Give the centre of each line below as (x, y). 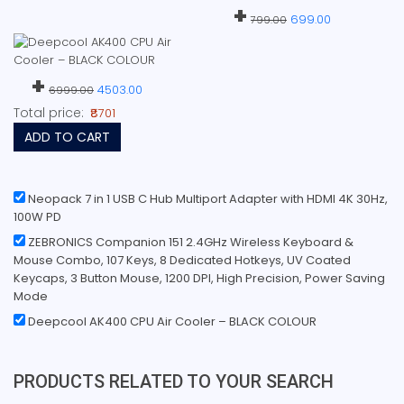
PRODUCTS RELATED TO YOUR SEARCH (174, 381)
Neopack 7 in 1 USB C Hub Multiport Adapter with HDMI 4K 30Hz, (207, 198)
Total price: (49, 112)
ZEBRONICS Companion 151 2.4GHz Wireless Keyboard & (189, 242)
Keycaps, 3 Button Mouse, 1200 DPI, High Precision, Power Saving (199, 278)
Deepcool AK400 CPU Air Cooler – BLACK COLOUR (171, 321)
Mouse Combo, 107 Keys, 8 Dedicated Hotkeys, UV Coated (182, 260)
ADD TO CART (82, 137)
